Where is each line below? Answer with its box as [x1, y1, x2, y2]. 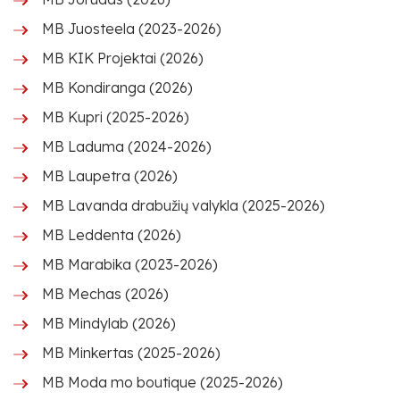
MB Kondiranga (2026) [42, 79, 193, 96]
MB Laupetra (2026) [42, 167, 178, 185]
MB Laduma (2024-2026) [42, 137, 212, 155]
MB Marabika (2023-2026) [42, 255, 218, 273]
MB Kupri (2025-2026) [42, 108, 189, 126]
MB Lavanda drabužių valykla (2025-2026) [42, 196, 325, 214]
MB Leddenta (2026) [42, 226, 181, 244]
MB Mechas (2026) [42, 285, 169, 303]
